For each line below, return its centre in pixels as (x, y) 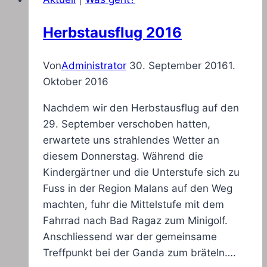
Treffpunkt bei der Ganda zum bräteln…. (139, 253)
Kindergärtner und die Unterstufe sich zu (141, 173)
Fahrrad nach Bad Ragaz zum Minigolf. (135, 221)
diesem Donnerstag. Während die (123, 156)
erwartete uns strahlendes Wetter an (131, 140)
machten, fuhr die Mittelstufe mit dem (133, 205)
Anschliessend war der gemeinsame (130, 237)
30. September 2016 (179, 66)
